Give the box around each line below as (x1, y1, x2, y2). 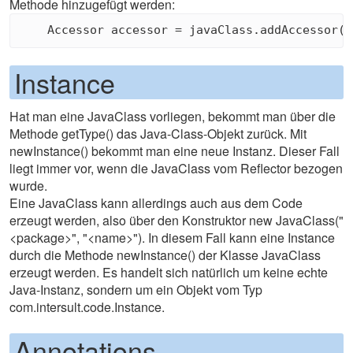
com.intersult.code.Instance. (9, 297, 165, 316)
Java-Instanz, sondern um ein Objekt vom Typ (9, 280, 262, 299)
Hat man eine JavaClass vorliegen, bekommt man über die (9, 106, 336, 125)
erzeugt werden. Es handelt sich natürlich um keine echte (9, 262, 328, 281)
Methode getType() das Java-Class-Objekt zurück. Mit (9, 124, 307, 143)
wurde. (9, 176, 47, 195)
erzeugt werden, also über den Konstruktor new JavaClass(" (9, 210, 344, 229)
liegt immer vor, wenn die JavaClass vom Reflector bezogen (9, 158, 343, 177)
